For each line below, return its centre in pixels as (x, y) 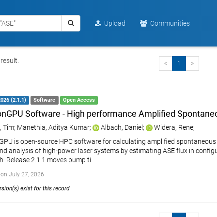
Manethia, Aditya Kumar (53, 127)
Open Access (79, 100)
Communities (169, 23)
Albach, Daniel (122, 127)
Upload (113, 23)
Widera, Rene (173, 127)
